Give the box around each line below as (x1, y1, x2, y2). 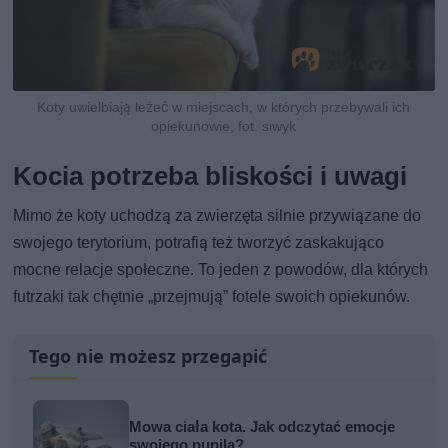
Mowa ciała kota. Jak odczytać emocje (129, 418, 396, 437)
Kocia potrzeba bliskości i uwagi (13, 161, 408, 192)
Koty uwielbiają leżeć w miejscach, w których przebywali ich (37, 99, 411, 116)
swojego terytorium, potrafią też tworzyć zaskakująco (13, 233, 385, 253)
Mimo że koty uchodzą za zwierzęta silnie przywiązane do (13, 206, 422, 226)
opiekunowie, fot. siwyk (151, 118, 297, 135)
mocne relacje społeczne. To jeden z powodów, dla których (13, 260, 429, 280)
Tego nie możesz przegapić (29, 344, 268, 369)
